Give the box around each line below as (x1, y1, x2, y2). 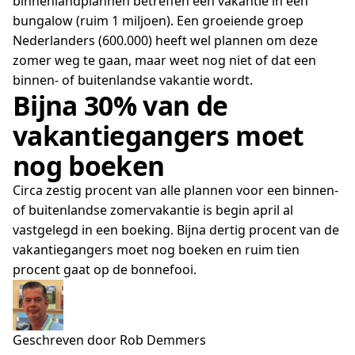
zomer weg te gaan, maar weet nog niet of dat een (13, 52, 316, 69)
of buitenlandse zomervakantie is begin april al (13, 201, 293, 219)
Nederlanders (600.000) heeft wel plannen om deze (13, 32, 318, 49)
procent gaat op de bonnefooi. (13, 261, 197, 278)
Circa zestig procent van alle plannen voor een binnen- (13, 181, 338, 199)
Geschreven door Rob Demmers (13, 331, 206, 349)
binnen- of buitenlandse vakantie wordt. (13, 71, 253, 89)
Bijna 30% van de (13, 87, 228, 124)
